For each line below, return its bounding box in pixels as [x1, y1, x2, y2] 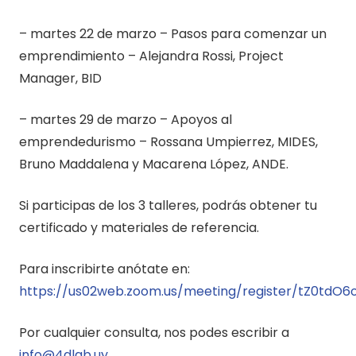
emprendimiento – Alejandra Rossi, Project [19, 47, 284, 66]
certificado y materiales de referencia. [19, 219, 259, 238]
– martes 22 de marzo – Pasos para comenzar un [19, 25, 327, 44]
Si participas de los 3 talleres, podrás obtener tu [19, 196, 317, 215]
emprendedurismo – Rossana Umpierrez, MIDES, [19, 133, 321, 152]
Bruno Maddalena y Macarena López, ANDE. [19, 155, 288, 174]
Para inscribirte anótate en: [19, 260, 190, 279]
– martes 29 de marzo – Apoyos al [19, 110, 232, 130]
